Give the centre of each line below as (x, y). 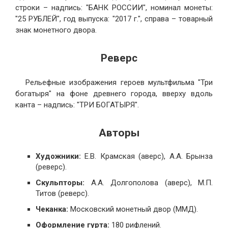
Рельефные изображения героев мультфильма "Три (119, 82)
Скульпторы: (60, 183)
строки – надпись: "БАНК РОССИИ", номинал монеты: (114, 7)
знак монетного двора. (56, 30)
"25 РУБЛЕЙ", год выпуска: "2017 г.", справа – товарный (114, 19)
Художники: (58, 156)
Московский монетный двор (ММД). (133, 209)
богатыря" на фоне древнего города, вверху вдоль (114, 93)
